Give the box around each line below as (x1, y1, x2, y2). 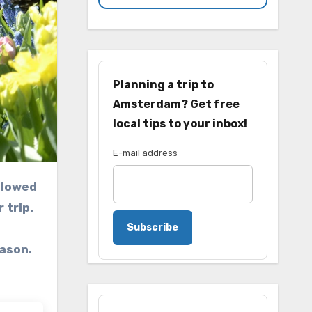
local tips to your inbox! (112, 117, 247, 130)
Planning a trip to (112, 78, 214, 91)
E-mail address (112, 148, 178, 158)
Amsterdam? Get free (112, 97, 240, 111)
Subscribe (126, 221, 178, 233)
